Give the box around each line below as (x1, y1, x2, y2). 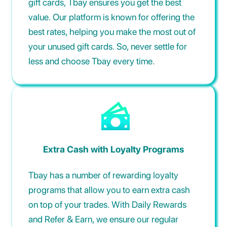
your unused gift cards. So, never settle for (28, 41, 187, 52)
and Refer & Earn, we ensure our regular (28, 214, 178, 225)
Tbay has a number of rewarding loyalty (28, 170, 178, 181)
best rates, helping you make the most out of (28, 26, 196, 37)
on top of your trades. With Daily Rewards (28, 199, 186, 210)
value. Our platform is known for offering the (28, 11, 195, 22)
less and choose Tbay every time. (28, 55, 155, 66)
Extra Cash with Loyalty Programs (43, 143, 184, 155)
